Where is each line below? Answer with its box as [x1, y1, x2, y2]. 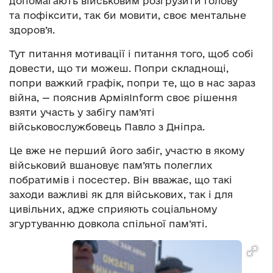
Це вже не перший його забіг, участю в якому [9, 145, 244, 157]
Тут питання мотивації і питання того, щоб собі [9, 48, 253, 60]
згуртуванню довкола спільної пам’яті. [9, 218, 207, 230]
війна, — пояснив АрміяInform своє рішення [9, 92, 237, 104]
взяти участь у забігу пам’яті [9, 107, 155, 118]
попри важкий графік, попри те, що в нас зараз [9, 77, 255, 89]
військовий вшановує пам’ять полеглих [9, 160, 213, 171]
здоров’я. [9, 24, 55, 36]
